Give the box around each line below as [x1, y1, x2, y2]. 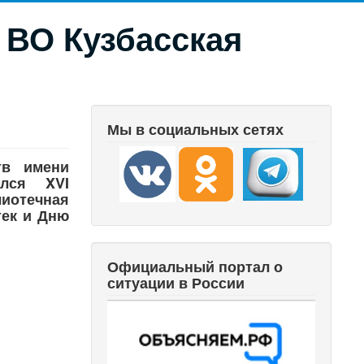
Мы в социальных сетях [107, 119, 284, 140]
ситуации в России [107, 272, 245, 293]
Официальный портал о [107, 256, 284, 277]
